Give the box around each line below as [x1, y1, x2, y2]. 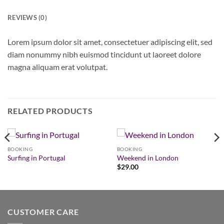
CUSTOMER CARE [7, 206, 79, 216]
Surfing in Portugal [7, 153, 65, 162]
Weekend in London [116, 153, 178, 162]
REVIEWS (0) [7, 13, 47, 21]
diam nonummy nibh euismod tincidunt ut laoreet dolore [7, 49, 201, 59]
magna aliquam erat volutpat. [7, 61, 107, 71]
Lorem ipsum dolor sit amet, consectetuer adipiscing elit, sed [7, 36, 212, 46]
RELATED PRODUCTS [7, 106, 93, 116]
